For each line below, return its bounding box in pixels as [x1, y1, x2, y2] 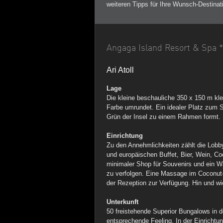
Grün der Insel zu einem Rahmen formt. [107, 113, 221, 120]
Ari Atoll [107, 66, 134, 74]
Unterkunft [107, 198, 138, 206]
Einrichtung [107, 132, 143, 139]
